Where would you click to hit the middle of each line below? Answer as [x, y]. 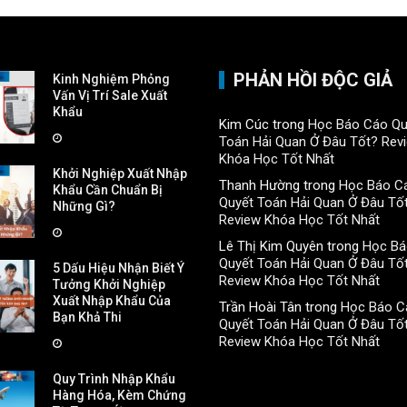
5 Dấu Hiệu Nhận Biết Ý [119, 268]
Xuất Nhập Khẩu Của [112, 300]
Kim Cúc [244, 124]
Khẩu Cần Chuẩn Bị [108, 189]
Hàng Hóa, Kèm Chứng [120, 395]
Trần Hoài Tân [261, 307]
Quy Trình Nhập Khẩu [114, 378]
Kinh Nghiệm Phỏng [112, 79]
